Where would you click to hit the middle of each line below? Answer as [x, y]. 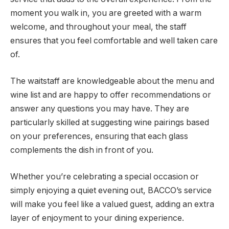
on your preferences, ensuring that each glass [99, 136]
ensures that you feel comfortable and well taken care [114, 41]
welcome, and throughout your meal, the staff [98, 27]
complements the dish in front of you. [82, 150]
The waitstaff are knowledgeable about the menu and [112, 81]
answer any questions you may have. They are [100, 109]
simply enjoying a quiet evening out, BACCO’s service [111, 190]
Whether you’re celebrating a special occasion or [105, 176]
